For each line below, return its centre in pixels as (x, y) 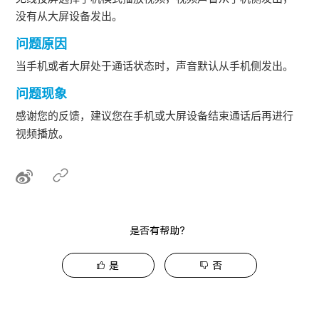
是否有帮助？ (159, 231)
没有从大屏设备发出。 (69, 16)
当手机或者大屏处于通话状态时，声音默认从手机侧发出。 (155, 66)
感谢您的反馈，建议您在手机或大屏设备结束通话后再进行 (155, 115)
